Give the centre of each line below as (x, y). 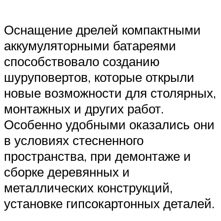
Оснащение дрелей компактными (102, 30)
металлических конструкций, (88, 188)
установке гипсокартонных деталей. (109, 203)
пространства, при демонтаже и (97, 156)
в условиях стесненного (74, 140)
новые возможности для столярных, (110, 93)
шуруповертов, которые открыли (99, 77)
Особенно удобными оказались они (109, 125)
